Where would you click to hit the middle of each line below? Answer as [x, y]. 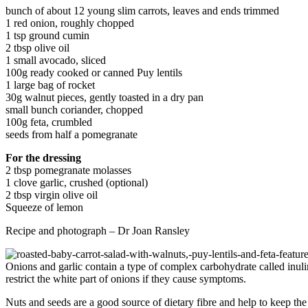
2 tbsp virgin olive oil [52, 195]
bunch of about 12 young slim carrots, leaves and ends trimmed [142, 11]
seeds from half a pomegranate [71, 135]
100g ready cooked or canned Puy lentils [94, 73]
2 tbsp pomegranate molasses [68, 170]
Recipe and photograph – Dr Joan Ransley [98, 231]
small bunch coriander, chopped [74, 110]
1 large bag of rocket [50, 85]
